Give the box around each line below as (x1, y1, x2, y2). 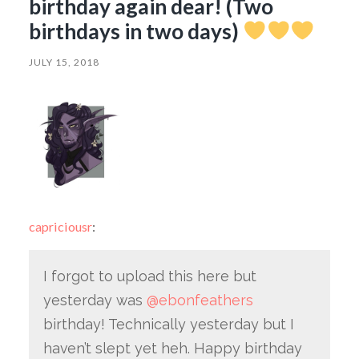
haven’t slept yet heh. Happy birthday (42, 340, 302, 357)
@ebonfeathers (146, 292, 253, 309)
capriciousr (28, 219, 92, 235)
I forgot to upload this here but (42, 268, 256, 285)
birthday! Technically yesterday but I (42, 316, 294, 333)
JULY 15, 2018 (28, 55, 99, 68)
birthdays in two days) (28, 18, 243, 44)
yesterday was (42, 292, 147, 309)
